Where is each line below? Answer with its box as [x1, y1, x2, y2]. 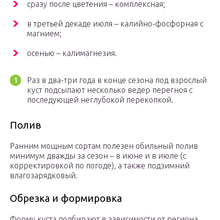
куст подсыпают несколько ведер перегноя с [27, 85, 192, 95]
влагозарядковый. [10, 171, 78, 180]
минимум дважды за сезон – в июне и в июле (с [10, 151, 186, 161]
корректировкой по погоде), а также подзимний [10, 161, 190, 170]
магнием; [27, 29, 61, 38]
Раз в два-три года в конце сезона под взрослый [27, 76, 207, 85]
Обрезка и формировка [10, 192, 122, 204]
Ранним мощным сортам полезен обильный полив [10, 141, 198, 151]
